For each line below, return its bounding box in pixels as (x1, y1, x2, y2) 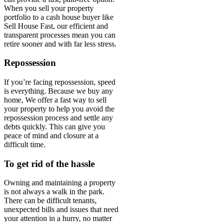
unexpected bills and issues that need (4, 205, 118, 214)
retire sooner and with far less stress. (4, 39, 116, 48)
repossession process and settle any (4, 113, 113, 122)
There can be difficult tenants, (4, 196, 97, 205)
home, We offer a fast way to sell (4, 96, 107, 105)
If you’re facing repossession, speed (4, 78, 115, 87)
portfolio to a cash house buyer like (4, 12, 113, 21)
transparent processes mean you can (4, 30, 115, 39)
